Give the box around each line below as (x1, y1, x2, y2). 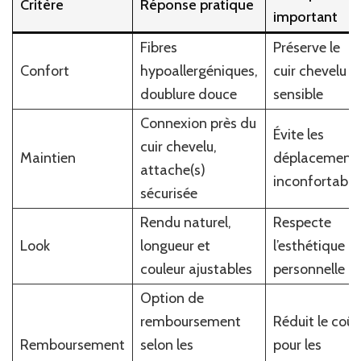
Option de (139, 288, 204, 307)
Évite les (272, 125, 324, 143)
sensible (272, 85, 323, 103)
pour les (272, 335, 322, 354)
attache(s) (139, 160, 205, 179)
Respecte (272, 213, 331, 231)
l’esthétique (272, 236, 345, 255)
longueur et (139, 236, 210, 255)
